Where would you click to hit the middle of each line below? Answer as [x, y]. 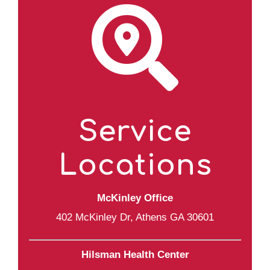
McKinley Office [135, 198]
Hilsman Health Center [135, 255]
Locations [135, 165]
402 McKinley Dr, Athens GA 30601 [135, 217]
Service [135, 132]
